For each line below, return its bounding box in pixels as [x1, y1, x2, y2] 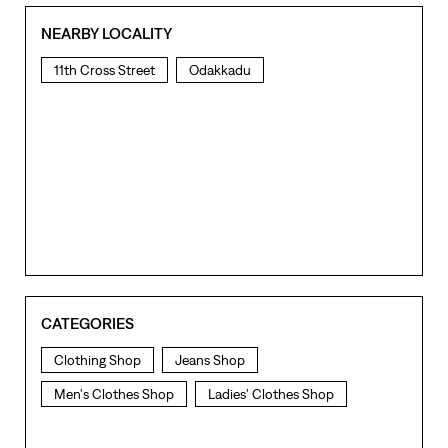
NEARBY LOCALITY [41, 23, 172, 42]
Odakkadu [189, 61, 251, 78]
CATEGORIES [41, 313, 134, 332]
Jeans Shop [175, 351, 245, 368]
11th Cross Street [54, 61, 155, 78]
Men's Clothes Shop [54, 385, 174, 402]
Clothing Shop [54, 351, 141, 368]
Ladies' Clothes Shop [208, 385, 334, 402]
